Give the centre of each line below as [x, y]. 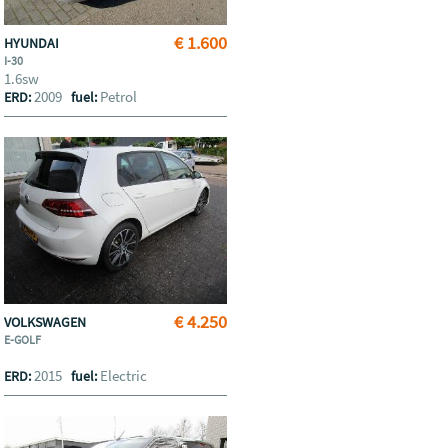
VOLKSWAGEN [47, 322]
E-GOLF [24, 339]
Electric [124, 375]
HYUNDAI [33, 43]
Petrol [119, 96]
